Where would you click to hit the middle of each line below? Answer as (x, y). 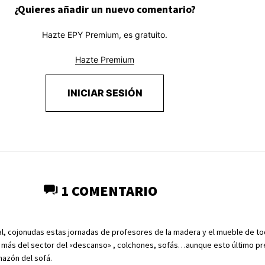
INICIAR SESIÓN (105, 93)
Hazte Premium (105, 60)
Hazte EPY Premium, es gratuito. (105, 35)
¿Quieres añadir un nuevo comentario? (105, 9)
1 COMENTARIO (109, 191)
